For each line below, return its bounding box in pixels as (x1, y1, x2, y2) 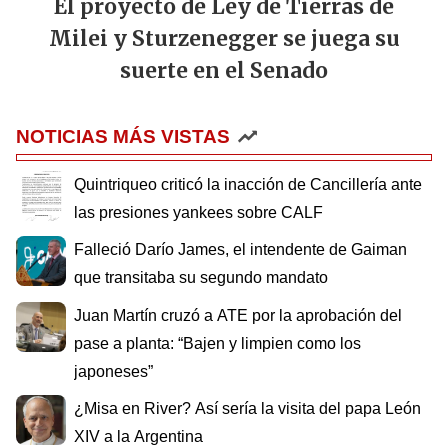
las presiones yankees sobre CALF (74, 203, 323, 221)
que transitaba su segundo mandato (74, 269, 328, 287)
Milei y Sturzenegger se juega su (48, 25, 400, 52)
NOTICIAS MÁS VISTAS (16, 125, 230, 147)
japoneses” (74, 362, 153, 380)
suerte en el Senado (120, 57, 328, 84)
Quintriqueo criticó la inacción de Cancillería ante (74, 175, 422, 193)
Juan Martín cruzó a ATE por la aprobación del (74, 306, 402, 324)
